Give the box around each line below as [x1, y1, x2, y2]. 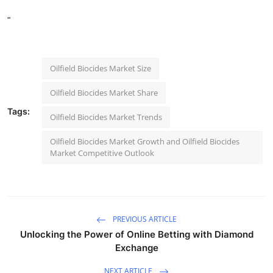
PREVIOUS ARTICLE [111, 214, 177, 225]
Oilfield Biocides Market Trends [50, 112, 162, 122]
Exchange [115, 242, 158, 253]
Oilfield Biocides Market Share [50, 87, 158, 98]
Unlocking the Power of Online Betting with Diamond [19, 229, 253, 240]
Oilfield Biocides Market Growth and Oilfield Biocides [50, 136, 239, 147]
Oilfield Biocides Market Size [50, 63, 151, 74]
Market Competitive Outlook [50, 147, 154, 158]
